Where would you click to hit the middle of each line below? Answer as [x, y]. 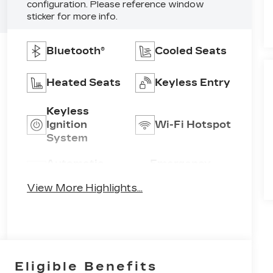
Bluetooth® [76, 51]
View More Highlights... [85, 188]
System [67, 138]
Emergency [180, 164]
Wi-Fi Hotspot [193, 125]
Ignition [67, 125]
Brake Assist [184, 177]
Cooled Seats [191, 51]
